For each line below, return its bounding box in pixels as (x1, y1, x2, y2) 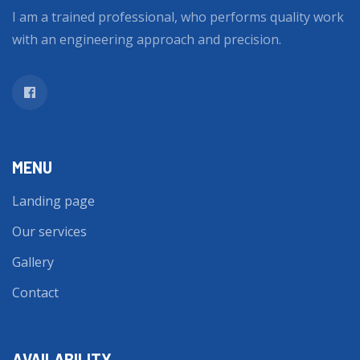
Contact (12, 283, 59, 301)
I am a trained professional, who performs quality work (12, 7, 344, 26)
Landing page (12, 191, 95, 210)
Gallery (12, 252, 54, 271)
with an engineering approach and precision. (12, 30, 281, 48)
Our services (12, 222, 87, 240)
